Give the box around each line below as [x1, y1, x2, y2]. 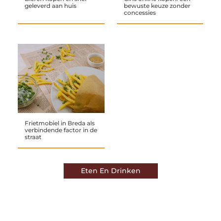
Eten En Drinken [80, 166, 141, 176]
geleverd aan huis [24, 1, 76, 9]
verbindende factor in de [24, 126, 97, 134]
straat [24, 133, 41, 141]
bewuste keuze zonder [123, 1, 190, 9]
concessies [123, 8, 156, 16]
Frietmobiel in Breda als [24, 119, 95, 127]
